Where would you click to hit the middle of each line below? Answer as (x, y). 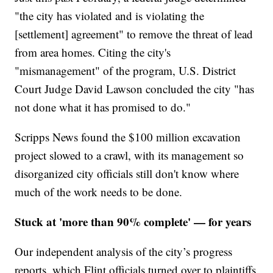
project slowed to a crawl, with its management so (129, 155)
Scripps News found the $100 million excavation (128, 136)
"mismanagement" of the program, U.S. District (126, 70)
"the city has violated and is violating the (110, 15)
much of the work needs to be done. (101, 191)
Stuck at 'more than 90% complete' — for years (135, 221)
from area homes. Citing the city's (93, 52)
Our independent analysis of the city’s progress (124, 251)
